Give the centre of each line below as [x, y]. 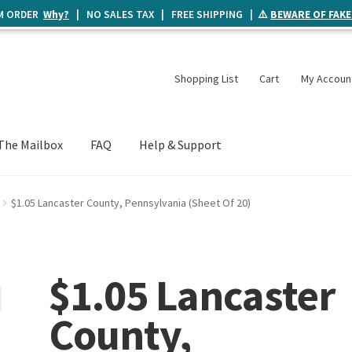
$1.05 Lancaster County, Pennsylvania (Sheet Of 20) [130, 202]
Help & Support [181, 145]
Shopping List [206, 78]
